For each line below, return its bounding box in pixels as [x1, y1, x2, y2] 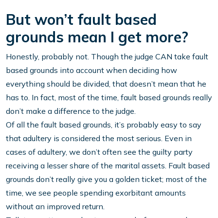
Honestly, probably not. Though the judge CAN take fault [6, 52, 208, 62]
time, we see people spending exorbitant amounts [6, 188, 186, 198]
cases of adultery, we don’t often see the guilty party [6, 147, 193, 157]
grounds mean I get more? [6, 28, 188, 47]
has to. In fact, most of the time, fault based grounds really [6, 92, 212, 103]
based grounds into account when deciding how [6, 65, 177, 75]
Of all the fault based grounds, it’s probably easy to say [6, 120, 201, 130]
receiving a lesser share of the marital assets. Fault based [6, 161, 210, 171]
